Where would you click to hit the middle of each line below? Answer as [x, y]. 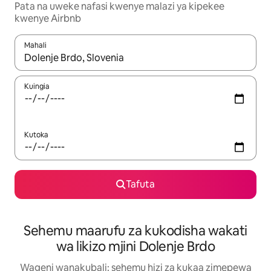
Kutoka [36, 135]
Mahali [35, 46]
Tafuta [140, 184]
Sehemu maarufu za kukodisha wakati [135, 231]
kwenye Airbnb [48, 19]
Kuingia [37, 87]
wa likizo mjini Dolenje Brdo [135, 247]
